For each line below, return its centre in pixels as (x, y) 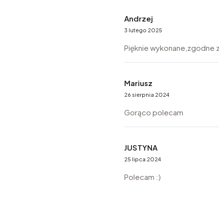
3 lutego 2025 (143, 30)
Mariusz (138, 83)
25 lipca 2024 (142, 159)
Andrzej (139, 19)
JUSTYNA (141, 148)
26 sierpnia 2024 (147, 95)
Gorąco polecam (154, 112)
